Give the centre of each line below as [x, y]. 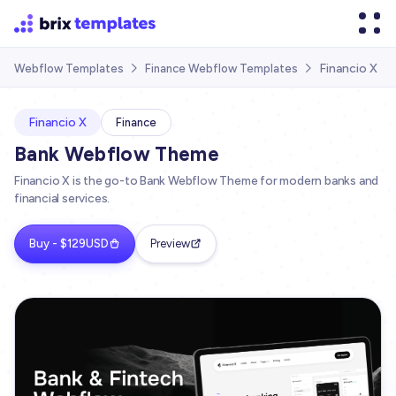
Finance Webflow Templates [221, 69]
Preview [170, 244]
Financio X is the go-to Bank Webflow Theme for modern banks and [197, 181]
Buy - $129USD [69, 244]
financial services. [62, 198]
